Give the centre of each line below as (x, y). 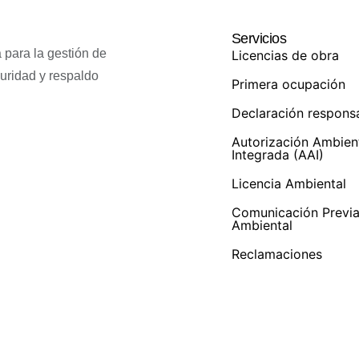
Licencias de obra (285, 55)
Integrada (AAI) (277, 155)
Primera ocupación (288, 84)
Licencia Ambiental (288, 184)
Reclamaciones (276, 254)
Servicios (259, 38)
